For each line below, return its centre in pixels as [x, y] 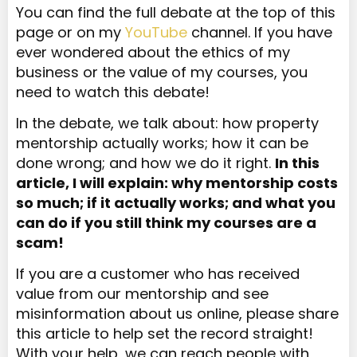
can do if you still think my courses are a [166, 222]
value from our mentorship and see [142, 294]
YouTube [156, 32]
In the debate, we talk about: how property [167, 123]
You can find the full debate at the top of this [176, 12]
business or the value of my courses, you [162, 72]
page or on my [71, 32]
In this [297, 163]
